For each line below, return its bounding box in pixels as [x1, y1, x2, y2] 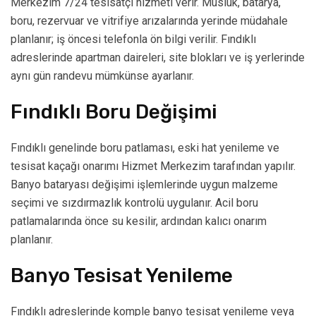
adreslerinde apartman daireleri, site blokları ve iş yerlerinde [11, 51, 305, 65]
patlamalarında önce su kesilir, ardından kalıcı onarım [11, 214, 267, 229]
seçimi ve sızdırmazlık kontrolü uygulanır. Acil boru [11, 196, 258, 210]
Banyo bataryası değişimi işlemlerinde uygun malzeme [11, 178, 278, 192]
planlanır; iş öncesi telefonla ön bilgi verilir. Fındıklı [11, 32, 256, 47]
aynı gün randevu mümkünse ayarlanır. [11, 69, 194, 83]
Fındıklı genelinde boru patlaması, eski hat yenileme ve [11, 141, 279, 155]
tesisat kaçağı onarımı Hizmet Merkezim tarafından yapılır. [11, 159, 296, 174]
